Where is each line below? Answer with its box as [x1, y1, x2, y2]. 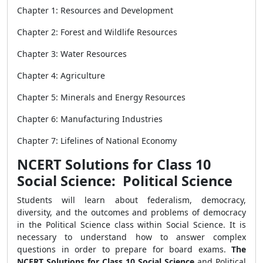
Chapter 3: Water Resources [17, 48, 127, 59]
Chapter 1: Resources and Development [17, 5, 173, 16]
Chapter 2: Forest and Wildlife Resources [17, 26, 177, 38]
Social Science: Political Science [17, 171, 232, 190]
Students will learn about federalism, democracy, [17, 194, 246, 205]
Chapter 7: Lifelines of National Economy [17, 135, 177, 146]
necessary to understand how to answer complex [17, 231, 246, 242]
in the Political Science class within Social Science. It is [17, 219, 246, 230]
